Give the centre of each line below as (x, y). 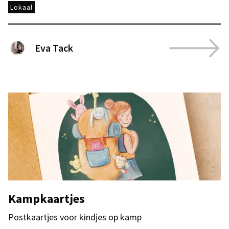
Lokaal (21, 7)
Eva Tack (54, 48)
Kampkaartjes (47, 199)
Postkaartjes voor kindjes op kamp (75, 217)
